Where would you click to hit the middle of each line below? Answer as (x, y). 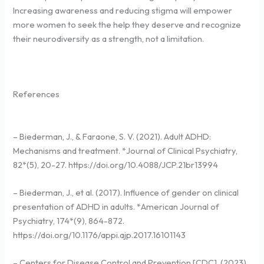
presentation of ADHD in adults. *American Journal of (116, 207)
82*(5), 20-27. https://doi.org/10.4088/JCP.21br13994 (116, 164)
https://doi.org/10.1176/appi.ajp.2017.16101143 (100, 235)
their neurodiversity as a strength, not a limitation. (109, 38)
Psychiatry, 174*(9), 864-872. (69, 221)
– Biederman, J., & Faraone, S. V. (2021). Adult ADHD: (112, 136)
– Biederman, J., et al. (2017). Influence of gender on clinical (126, 193)
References (37, 94)
